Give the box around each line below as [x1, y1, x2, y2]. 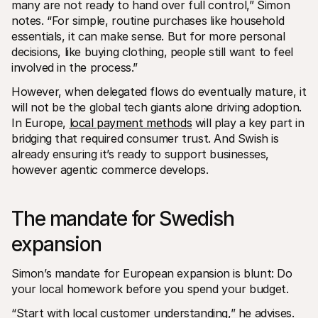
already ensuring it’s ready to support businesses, [11, 146, 270, 161]
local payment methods [69, 115, 192, 130]
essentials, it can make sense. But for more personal [11, 28, 285, 43]
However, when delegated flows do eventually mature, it [11, 84, 307, 99]
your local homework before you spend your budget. [11, 281, 289, 296]
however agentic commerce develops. [11, 162, 209, 177]
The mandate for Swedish [11, 206, 235, 231]
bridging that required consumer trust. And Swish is [11, 131, 279, 146]
